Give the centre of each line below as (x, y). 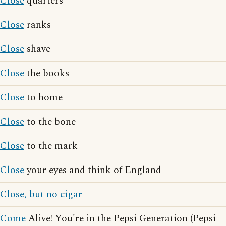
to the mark (51, 146)
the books (47, 73)
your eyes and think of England (93, 170)
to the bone (50, 122)
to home (43, 98)
